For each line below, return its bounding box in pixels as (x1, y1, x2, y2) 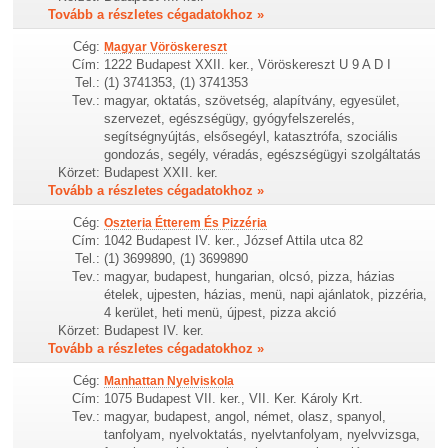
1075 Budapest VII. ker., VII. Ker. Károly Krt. (104, 391, 364, 407)
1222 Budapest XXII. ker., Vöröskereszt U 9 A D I (104, 56, 392, 72)
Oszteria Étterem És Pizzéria (104, 216, 268, 231)
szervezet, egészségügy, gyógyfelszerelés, (104, 110, 356, 126)
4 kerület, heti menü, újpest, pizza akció (104, 305, 337, 321)
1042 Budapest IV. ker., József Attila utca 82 (104, 233, 364, 249)
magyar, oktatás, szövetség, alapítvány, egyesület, (104, 92, 401, 108)
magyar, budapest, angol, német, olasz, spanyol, (104, 409, 387, 425)
